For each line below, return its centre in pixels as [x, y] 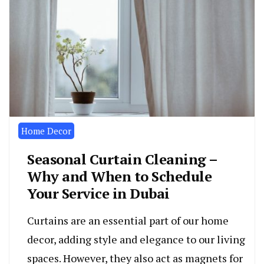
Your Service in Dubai [98, 193]
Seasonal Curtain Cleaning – [122, 159]
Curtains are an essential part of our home [128, 220]
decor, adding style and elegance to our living [136, 239]
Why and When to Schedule [119, 176]
